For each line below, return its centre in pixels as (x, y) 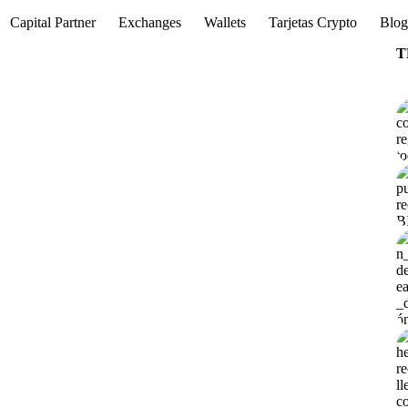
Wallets (225, 22)
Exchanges (150, 22)
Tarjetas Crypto (313, 22)
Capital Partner (53, 22)
